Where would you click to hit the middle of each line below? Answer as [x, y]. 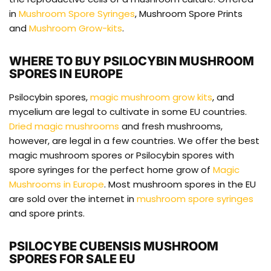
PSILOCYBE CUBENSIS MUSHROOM [114, 247]
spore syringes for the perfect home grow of [111, 170]
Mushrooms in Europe [57, 184]
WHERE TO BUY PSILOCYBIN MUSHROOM [132, 61]
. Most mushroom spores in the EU [180, 184]
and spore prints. [47, 214]
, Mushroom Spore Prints [189, 13]
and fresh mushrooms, [171, 126]
